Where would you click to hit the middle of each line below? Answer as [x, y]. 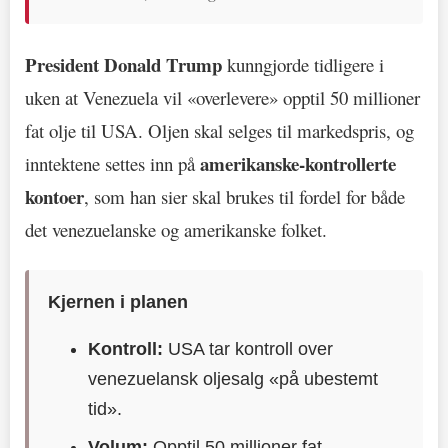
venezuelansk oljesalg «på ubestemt [233, 378]
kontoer [54, 196]
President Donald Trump [123, 64]
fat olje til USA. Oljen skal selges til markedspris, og [219, 130]
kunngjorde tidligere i [303, 64]
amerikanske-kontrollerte [298, 163]
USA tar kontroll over [248, 348]
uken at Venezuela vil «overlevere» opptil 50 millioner [222, 97]
